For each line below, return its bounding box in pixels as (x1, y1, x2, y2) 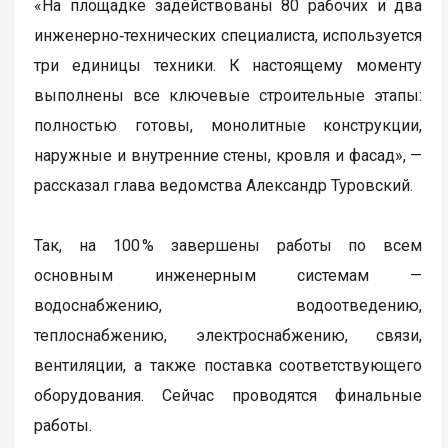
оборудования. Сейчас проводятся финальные (34, 385, 423, 405)
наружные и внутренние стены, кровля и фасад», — (34, 145, 423, 165)
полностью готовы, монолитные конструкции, (34, 115, 423, 135)
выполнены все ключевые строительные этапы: (34, 85, 423, 105)
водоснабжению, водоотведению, (34, 295, 423, 315)
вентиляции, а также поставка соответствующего (34, 355, 423, 375)
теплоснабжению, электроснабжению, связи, (34, 325, 423, 345)
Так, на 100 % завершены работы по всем (34, 235, 423, 255)
